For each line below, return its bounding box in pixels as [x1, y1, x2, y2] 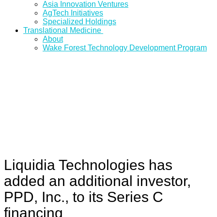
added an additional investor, [4, 173, 191, 189]
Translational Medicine [23, 26, 101, 34]
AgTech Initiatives [43, 9, 103, 17]
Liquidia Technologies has [4, 157, 172, 173]
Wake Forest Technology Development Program [43, 44, 207, 52]
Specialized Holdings [43, 17, 116, 26]
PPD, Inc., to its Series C [4, 189, 163, 205]
